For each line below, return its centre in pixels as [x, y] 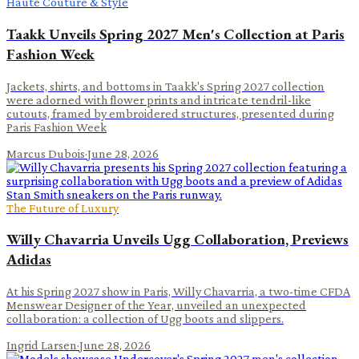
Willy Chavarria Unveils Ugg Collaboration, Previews [177, 240]
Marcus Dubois [46, 153]
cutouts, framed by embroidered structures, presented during [170, 113]
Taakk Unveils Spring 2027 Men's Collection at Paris [175, 34]
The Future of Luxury [63, 208]
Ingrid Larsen [42, 345]
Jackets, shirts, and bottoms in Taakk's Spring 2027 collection [165, 86]
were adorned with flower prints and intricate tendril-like [159, 99]
